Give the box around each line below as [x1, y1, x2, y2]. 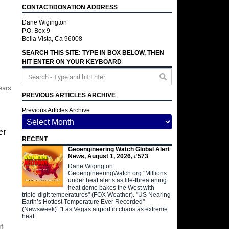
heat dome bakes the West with [68, 184, 155, 191]
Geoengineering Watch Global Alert [68, 145, 170, 153]
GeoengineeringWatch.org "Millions [68, 169, 167, 177]
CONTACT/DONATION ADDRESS [22, 3, 118, 11]
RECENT [22, 135, 48, 143]
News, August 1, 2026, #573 [68, 152, 149, 160]
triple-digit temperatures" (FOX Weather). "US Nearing [22, 191, 171, 198]
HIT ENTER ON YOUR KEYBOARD [22, 58, 122, 65]
